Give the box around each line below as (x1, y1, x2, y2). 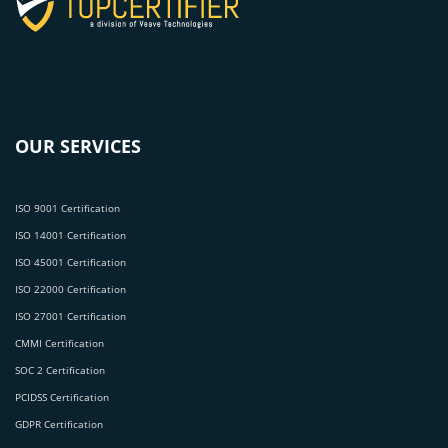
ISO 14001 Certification (15, 227, 126, 242)
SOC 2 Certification (15, 362, 105, 377)
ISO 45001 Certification (15, 254, 126, 269)
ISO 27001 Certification (15, 308, 126, 323)
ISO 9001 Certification (15, 200, 120, 215)
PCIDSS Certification (15, 389, 109, 404)
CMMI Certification (15, 335, 104, 350)
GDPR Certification (15, 416, 103, 431)
